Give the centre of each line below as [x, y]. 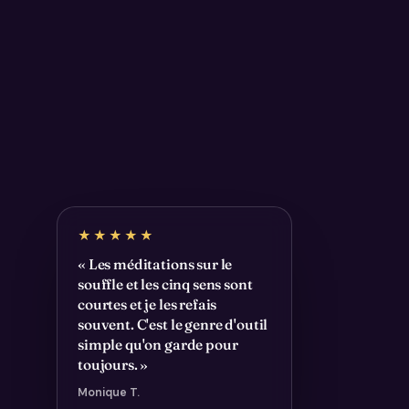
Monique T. [109, 393]
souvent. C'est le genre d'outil [173, 325]
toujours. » [113, 365]
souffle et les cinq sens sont [165, 285]
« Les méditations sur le [155, 265]
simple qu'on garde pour [158, 345]
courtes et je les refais [147, 305]
